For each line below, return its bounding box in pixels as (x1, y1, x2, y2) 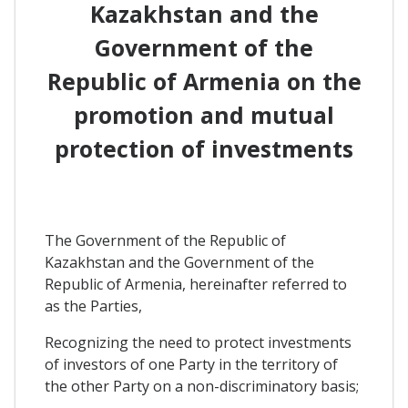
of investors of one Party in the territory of (45, 354, 338, 375)
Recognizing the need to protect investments (45, 332, 352, 353)
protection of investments (55, 132, 353, 164)
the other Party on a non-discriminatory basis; (45, 376, 359, 397)
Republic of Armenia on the (46, 65, 362, 97)
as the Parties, (45, 296, 142, 317)
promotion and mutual (74, 98, 334, 130)
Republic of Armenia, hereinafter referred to (45, 274, 347, 295)
